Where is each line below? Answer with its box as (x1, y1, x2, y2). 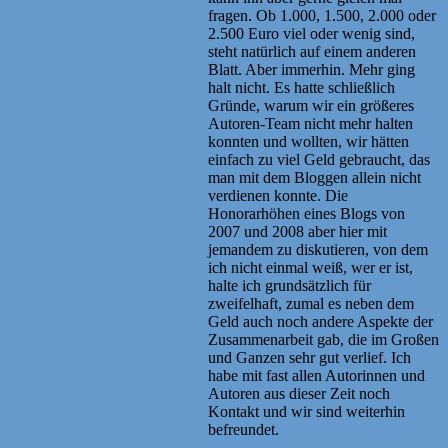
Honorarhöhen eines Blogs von (208, 204, 405, 222)
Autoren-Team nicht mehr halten (208, 114, 413, 132)
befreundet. (208, 420, 279, 438)
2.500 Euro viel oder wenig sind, (208, 24, 415, 42)
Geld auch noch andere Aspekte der (208, 312, 433, 330)
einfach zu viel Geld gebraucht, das (208, 150, 430, 168)
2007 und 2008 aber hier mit (208, 222, 387, 240)
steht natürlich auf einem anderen (208, 42, 416, 60)
